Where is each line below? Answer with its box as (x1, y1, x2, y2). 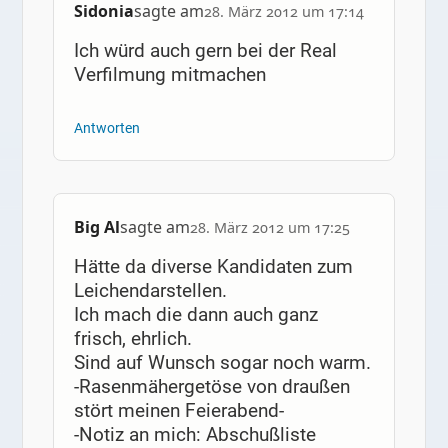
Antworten (73, 119, 140, 137)
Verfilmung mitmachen (73, 62, 266, 86)
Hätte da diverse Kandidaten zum (73, 255, 353, 279)
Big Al (73, 215, 120, 238)
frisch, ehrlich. (73, 327, 192, 351)
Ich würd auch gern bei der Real (73, 38, 337, 62)
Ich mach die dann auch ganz (73, 303, 318, 327)
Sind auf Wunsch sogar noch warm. (73, 351, 371, 375)
